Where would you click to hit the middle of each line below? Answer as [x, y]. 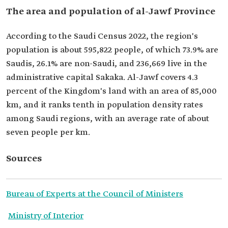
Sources [24, 159]
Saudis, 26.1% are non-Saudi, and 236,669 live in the [107, 64]
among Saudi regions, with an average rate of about [108, 119]
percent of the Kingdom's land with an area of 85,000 [111, 91]
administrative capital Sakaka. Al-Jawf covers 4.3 [102, 78]
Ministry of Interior [46, 216]
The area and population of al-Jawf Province [111, 12]
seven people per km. [48, 133]
